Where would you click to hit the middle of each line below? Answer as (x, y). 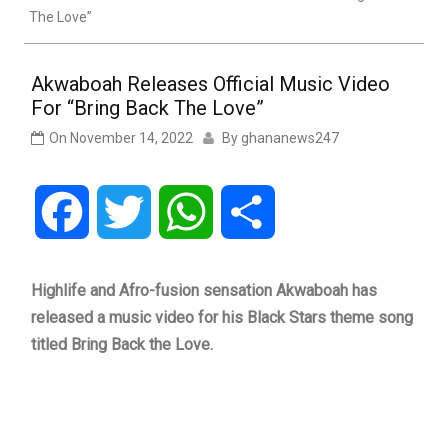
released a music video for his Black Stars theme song (222, 318)
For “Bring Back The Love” (147, 108)
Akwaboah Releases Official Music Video (210, 84)
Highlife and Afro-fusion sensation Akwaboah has (204, 291)
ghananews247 (290, 138)
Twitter (175, 212)
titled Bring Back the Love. (122, 345)
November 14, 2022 (131, 138)
